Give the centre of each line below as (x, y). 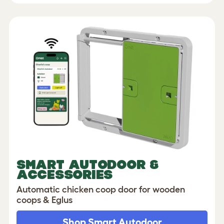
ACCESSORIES (65, 174)
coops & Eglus (44, 200)
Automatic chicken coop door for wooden (101, 189)
